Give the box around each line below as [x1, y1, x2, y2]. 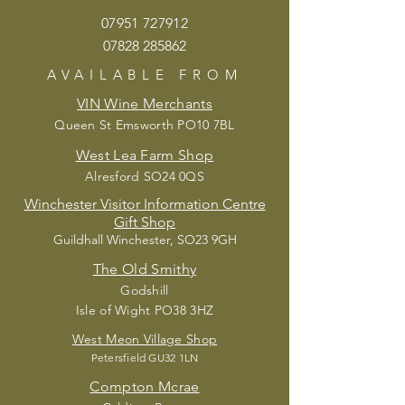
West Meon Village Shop [71, 331, 218, 348]
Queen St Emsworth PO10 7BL [54, 117, 235, 134]
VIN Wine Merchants [77, 95, 212, 113]
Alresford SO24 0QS [84, 168, 205, 185]
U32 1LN [156, 351, 199, 365]
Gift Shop [114, 213, 175, 231]
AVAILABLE [46, 66, 180, 84]
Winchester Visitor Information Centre [24, 195, 266, 213]
